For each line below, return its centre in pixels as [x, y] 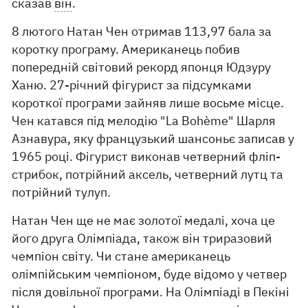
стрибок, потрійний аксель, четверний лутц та [148, 174]
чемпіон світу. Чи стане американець [121, 256]
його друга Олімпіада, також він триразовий [142, 238]
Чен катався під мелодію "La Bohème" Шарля [144, 121]
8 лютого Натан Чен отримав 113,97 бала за [142, 31]
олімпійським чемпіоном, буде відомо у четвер [150, 274]
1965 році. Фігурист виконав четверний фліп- [146, 156]
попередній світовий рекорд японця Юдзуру [142, 67]
